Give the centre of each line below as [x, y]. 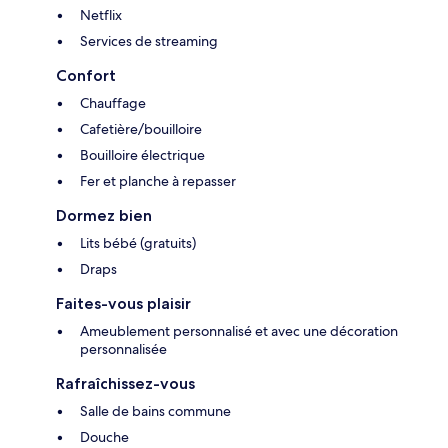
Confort [86, 76]
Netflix [101, 15]
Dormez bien [104, 216]
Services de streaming [149, 41]
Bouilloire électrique [142, 155]
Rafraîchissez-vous [125, 384]
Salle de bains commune [155, 411]
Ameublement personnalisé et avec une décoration [239, 331]
